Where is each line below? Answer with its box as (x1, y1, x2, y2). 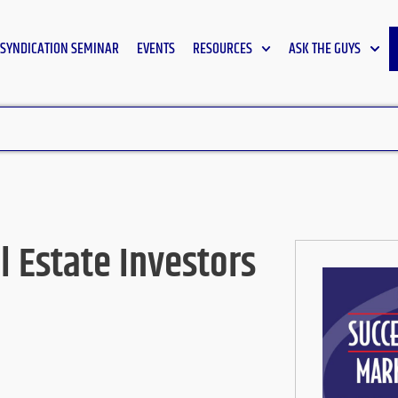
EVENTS (136, 37, 175, 60)
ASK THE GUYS (289, 37, 362, 60)
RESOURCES (192, 37, 252, 60)
